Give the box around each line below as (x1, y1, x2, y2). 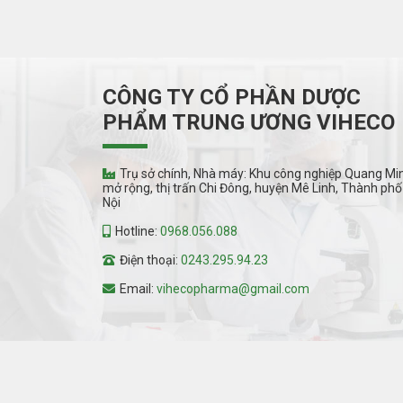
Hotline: (115, 223, 160, 238)
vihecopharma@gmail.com (157, 281, 309, 296)
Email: (120, 281, 157, 296)
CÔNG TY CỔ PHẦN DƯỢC (103, 84, 361, 110)
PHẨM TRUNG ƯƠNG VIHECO (103, 109, 395, 135)
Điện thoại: (120, 252, 181, 267)
